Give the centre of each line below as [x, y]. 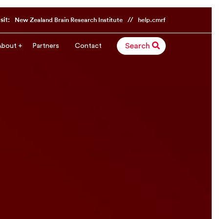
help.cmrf [152, 20]
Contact [88, 46]
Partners [45, 46]
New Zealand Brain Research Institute [68, 20]
